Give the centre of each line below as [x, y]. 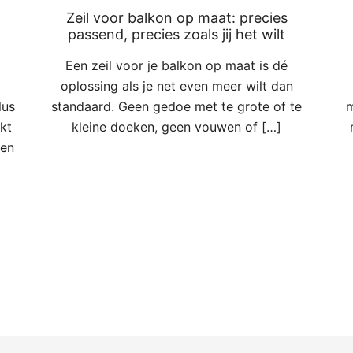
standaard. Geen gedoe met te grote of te [176, 107]
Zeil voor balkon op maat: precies [176, 18]
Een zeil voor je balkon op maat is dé [176, 66]
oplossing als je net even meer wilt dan [176, 86]
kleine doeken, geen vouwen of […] [176, 127]
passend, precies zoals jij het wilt [176, 35]
